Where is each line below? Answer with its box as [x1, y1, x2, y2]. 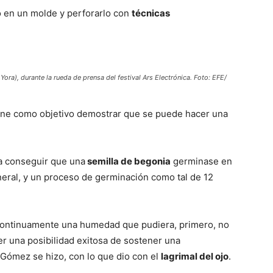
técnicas [132, 7, 170, 19]
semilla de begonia [85, 155, 171, 167]
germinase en [171, 155, 232, 167]
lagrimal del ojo [161, 250, 229, 262]
